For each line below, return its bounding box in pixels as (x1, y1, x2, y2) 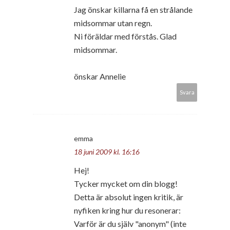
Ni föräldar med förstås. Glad (74, 31, 177, 41)
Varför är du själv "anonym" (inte (74, 218, 186, 228)
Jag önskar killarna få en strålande (74, 4, 193, 14)
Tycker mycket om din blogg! (74, 178, 178, 188)
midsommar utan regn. (74, 17, 152, 28)
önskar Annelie (74, 71, 126, 81)
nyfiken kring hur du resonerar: (74, 205, 181, 215)
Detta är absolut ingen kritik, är (74, 191, 183, 202)
